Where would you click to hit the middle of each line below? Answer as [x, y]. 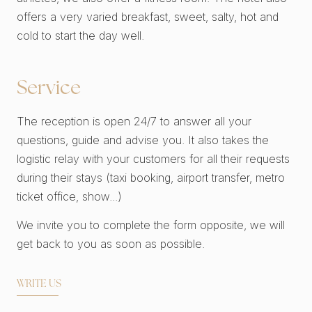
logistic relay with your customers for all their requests [153, 159]
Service [49, 89]
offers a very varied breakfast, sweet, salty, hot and [148, 17]
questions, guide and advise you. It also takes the [143, 140]
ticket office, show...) [69, 196]
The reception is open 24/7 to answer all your [134, 121]
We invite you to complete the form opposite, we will [151, 225]
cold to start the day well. [80, 36]
